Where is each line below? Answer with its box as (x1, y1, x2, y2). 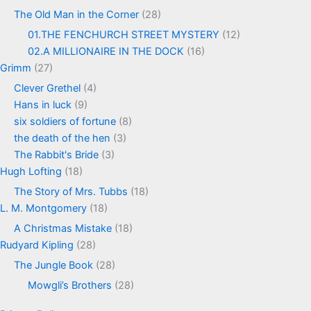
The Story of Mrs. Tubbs (14, 185, 128, 198)
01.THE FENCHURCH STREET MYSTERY (28, 28, 219, 41)
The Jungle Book (14, 258, 93, 271)
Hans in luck (14, 98, 72, 111)
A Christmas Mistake (14, 221, 112, 235)
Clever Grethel (14, 81, 81, 94)
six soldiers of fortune (14, 115, 116, 128)
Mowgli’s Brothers (28, 278, 112, 292)
